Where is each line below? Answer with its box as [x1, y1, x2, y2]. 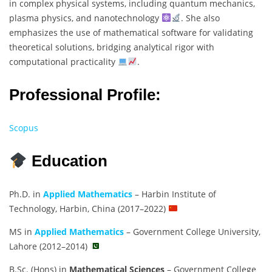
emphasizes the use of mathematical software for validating [9, 26, 253, 38]
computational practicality [9, 55, 118, 67]
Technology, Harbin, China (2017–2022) [9, 202, 168, 214]
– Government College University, [124, 225, 260, 237]
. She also [180, 12, 220, 24]
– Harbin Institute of [132, 188, 216, 200]
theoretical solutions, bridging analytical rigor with [9, 41, 214, 53]
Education [31, 151, 107, 170]
